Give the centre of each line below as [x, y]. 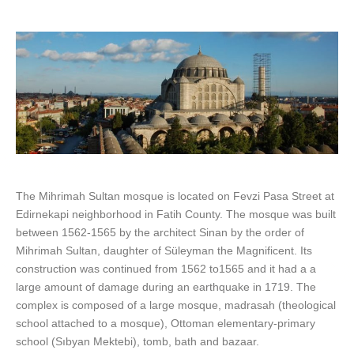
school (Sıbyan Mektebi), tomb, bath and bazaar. [137, 342]
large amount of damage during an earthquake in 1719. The [166, 287]
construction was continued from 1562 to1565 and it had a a [166, 269]
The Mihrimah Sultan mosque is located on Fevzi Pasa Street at [175, 196]
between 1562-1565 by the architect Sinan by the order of [160, 233]
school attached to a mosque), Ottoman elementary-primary [166, 324]
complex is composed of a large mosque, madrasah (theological [176, 305]
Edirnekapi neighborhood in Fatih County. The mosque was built [176, 215]
